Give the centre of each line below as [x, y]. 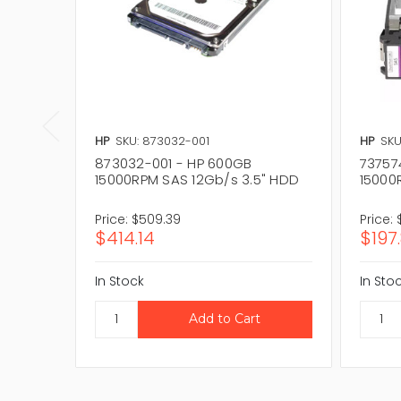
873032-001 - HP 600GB [174, 163]
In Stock [119, 281]
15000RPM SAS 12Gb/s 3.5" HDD [197, 179]
